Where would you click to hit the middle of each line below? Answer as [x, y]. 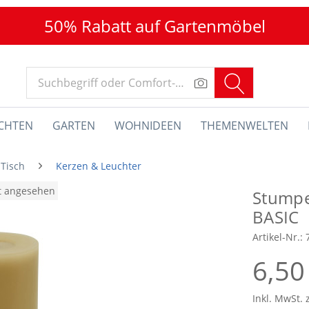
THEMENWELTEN [245, 126]
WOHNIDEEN [148, 126]
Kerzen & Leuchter [99, 166]
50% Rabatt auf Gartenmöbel [154, 26]
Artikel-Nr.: [279, 237]
